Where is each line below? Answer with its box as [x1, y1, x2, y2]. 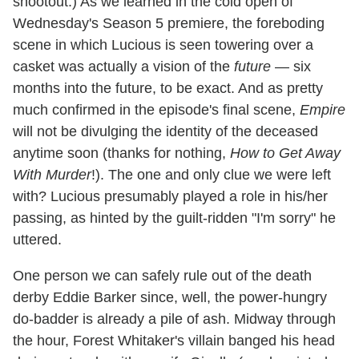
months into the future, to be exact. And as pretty [13, 79, 323, 96]
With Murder [13, 166, 91, 183]
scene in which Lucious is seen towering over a [13, 36, 313, 53]
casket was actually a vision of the [13, 58, 234, 75]
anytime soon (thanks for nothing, [13, 144, 230, 161]
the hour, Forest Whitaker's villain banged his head [13, 332, 335, 349]
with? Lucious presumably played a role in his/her [13, 188, 328, 204]
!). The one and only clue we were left [91, 166, 331, 183]
